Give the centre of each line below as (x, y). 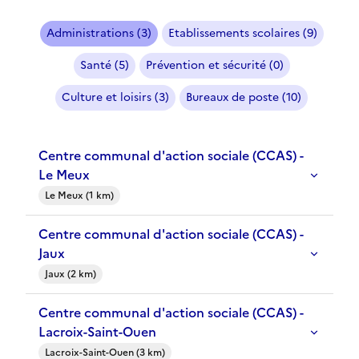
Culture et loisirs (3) (115, 98)
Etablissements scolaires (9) (242, 34)
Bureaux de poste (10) (244, 98)
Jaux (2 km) (71, 274)
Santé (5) (104, 66)
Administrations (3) (99, 34)
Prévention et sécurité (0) (214, 66)
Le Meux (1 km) (79, 196)
